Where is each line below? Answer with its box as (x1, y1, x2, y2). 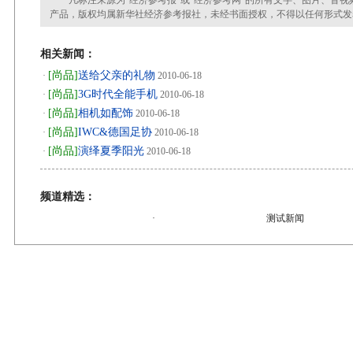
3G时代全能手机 (78, 88, 158, 100)
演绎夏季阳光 (78, 145, 144, 157)
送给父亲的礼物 (78, 69, 155, 81)
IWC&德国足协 (78, 126, 152, 138)
